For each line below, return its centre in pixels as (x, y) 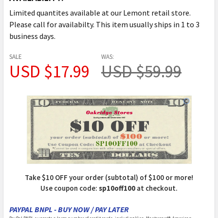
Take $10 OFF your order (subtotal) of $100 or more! (109, 178)
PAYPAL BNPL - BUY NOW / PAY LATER (69, 209)
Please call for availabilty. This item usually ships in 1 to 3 (104, 25)
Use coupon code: (70, 188)
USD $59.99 (141, 72)
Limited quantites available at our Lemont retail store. (100, 13)
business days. (32, 36)
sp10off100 (117, 188)
